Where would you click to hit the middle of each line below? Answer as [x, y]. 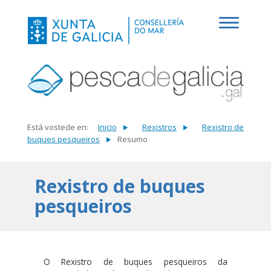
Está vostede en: [57, 127]
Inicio [107, 127]
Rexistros [159, 127]
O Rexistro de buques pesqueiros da [135, 262]
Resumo [132, 139]
